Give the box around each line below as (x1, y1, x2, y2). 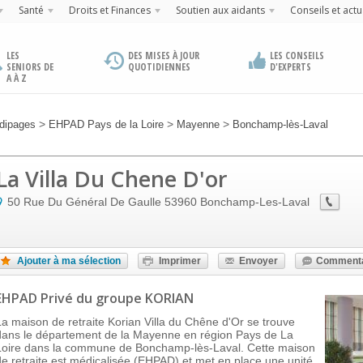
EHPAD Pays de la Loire (49, 118, 164, 130)
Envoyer (239, 255, 278, 267)
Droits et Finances (68, 3, 151, 17)
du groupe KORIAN (76, 289, 194, 307)
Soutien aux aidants (175, 3, 265, 17)
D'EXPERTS (269, 60, 311, 74)
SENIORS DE (6, 60, 53, 74)
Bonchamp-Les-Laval (200, 195, 310, 208)
